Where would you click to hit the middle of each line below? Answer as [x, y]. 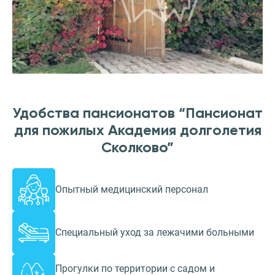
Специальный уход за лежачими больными [155, 233]
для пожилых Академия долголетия [137, 130]
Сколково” [137, 147]
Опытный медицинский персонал [132, 190]
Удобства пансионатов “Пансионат [137, 113]
